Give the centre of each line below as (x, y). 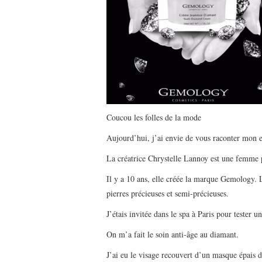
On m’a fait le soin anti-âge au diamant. (173, 235)
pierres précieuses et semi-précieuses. (168, 194)
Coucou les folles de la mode (154, 118)
